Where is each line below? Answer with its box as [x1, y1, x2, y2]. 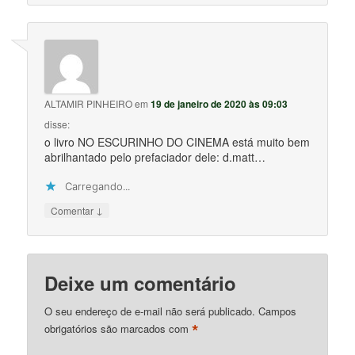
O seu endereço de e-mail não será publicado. [44, 303, 256, 319]
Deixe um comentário [44, 269, 237, 296]
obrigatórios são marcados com [44, 321, 193, 337]
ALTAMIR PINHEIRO [44, 97, 133, 111]
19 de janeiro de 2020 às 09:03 [151, 97, 288, 112]
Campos [258, 303, 297, 319]
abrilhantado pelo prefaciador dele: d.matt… [44, 149, 266, 166]
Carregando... [65, 180, 131, 193]
